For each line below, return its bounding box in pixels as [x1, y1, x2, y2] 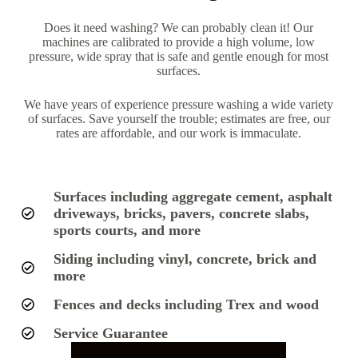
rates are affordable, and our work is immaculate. [56, 125, 302, 140]
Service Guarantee [53, 324, 168, 341]
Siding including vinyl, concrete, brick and [53, 250, 316, 267]
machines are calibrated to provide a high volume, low [42, 34, 316, 49]
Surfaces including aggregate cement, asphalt [53, 188, 332, 205]
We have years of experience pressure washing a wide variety [24, 97, 334, 111]
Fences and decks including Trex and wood [53, 296, 319, 312]
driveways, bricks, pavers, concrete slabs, [53, 205, 309, 221]
